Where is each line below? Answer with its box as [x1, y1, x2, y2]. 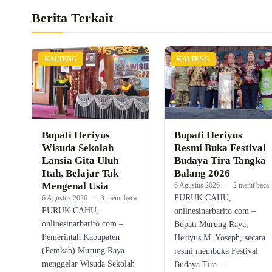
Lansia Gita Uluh [42, 154, 118, 166]
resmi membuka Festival [174, 246, 258, 256]
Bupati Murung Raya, [174, 219, 248, 229]
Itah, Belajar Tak [42, 167, 118, 179]
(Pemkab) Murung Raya [42, 245, 124, 255]
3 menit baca [101, 193, 137, 202]
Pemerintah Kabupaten [42, 232, 120, 242]
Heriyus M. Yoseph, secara [174, 233, 265, 242]
